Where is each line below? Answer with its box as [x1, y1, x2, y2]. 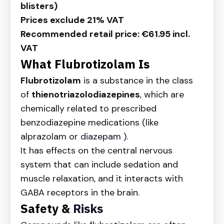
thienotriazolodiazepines [31, 88, 140, 101]
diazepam [80, 130, 121, 143]
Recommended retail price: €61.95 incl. [20, 28, 190, 40]
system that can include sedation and [20, 158, 178, 171]
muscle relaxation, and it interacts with [20, 172, 183, 185]
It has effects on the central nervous [20, 144, 172, 157]
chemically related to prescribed [20, 102, 156, 115]
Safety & [20, 200, 73, 217]
